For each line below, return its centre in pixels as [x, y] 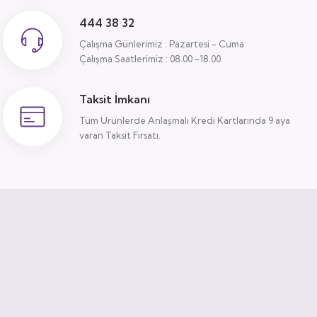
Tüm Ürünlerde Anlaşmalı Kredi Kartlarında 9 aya [185, 120]
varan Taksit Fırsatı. [120, 135]
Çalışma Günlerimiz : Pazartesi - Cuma [162, 44]
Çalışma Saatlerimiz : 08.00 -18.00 [150, 59]
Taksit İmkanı [115, 99]
